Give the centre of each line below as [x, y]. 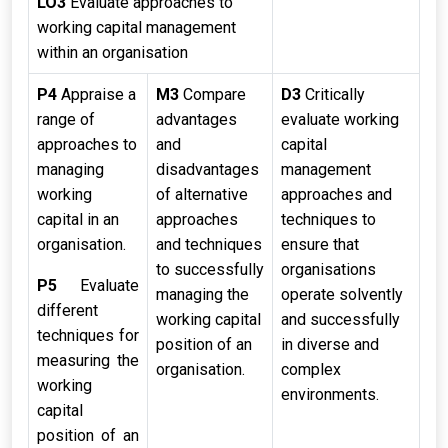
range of [66, 119]
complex [311, 369]
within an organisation [112, 52]
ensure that [320, 244]
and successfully [340, 319]
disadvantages [207, 169]
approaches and [336, 194]
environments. [330, 394]
